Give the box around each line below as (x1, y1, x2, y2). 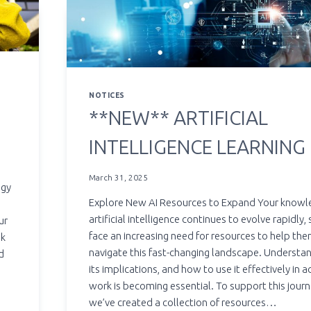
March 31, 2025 (89, 173, 149, 183)
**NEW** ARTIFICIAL (89, 107, 269, 131)
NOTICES (89, 90, 125, 99)
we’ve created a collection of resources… (89, 296, 278, 309)
